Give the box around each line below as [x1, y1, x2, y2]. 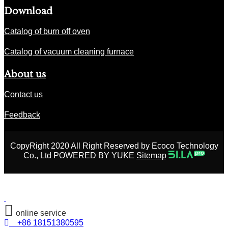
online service [16, 209, 66, 218]
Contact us [4, 90, 43, 99]
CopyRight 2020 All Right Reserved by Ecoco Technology [10, 141, 218, 151]
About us [4, 69, 46, 80]
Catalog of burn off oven [4, 27, 90, 36]
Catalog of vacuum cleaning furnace [4, 47, 134, 56]
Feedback [4, 110, 40, 120]
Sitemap [136, 151, 166, 160]
